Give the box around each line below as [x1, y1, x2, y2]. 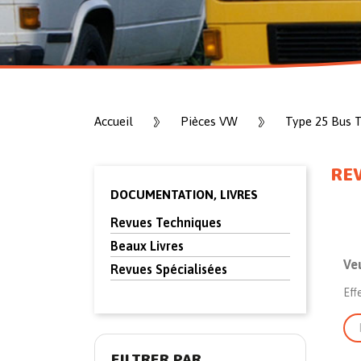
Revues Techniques [110, 215, 222, 230]
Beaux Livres [110, 239, 184, 253]
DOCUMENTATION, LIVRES [110, 188, 258, 201]
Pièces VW [180, 114, 238, 128]
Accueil [94, 114, 133, 128]
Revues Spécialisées [110, 262, 227, 276]
